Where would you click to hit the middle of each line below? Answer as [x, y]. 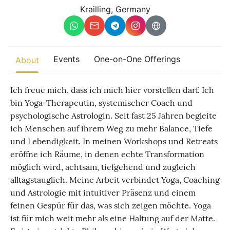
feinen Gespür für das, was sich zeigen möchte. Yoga [111, 205]
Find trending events [63, 39]
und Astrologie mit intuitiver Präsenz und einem [103, 193]
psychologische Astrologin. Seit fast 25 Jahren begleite [113, 116]
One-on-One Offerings [137, 59]
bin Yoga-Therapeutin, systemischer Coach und [101, 103]
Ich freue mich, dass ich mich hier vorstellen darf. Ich [112, 90]
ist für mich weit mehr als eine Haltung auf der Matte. [113, 218]
